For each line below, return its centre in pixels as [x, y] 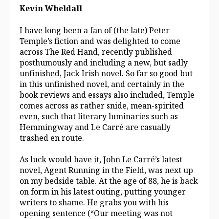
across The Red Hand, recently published [96, 52]
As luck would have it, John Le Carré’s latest [101, 159]
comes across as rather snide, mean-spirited [102, 105]
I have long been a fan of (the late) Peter [95, 30]
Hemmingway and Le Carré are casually [95, 127]
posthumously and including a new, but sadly [104, 62]
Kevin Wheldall [51, 9]
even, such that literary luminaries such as [99, 116]
